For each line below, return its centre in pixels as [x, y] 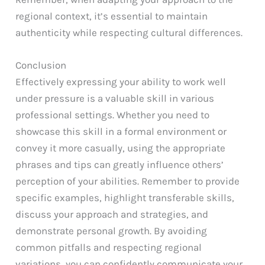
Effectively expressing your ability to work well [121, 81]
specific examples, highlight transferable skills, [125, 197]
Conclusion [41, 65]
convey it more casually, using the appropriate [121, 148]
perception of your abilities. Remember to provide [128, 181]
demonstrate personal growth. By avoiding [112, 230]
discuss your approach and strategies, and [112, 214]
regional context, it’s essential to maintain [112, 16]
